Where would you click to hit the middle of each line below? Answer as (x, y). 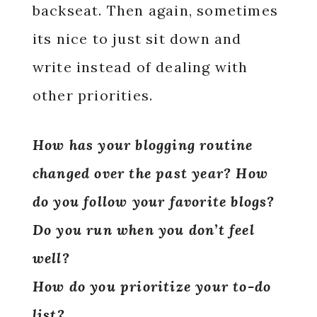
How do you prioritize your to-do (152, 286)
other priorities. (95, 95)
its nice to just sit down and (137, 38)
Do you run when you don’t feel (143, 229)
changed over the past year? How (150, 173)
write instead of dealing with (140, 67)
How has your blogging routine (143, 144)
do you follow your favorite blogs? (154, 201)
